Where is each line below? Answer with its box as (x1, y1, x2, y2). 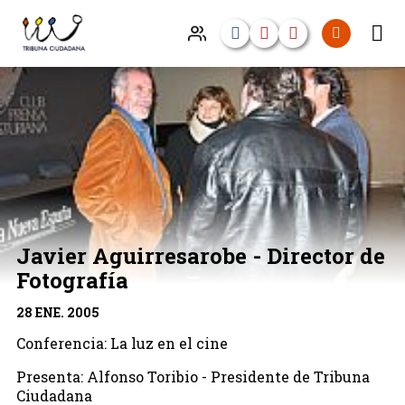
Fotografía (15, 265, 128, 295)
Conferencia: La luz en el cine (15, 333, 228, 353)
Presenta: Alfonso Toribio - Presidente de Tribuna (15, 366, 370, 386)
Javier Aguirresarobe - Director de (15, 240, 385, 270)
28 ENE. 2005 (15, 303, 99, 321)
